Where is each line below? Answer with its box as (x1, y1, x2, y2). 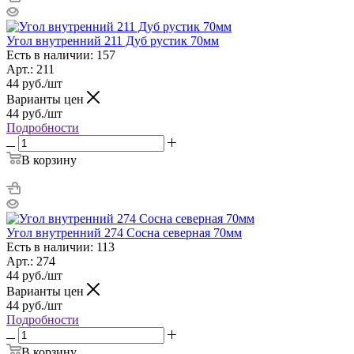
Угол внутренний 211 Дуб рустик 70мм (6, 33, 219, 47)
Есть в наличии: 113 (6, 239, 115, 254)
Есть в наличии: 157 (6, 47, 115, 62)
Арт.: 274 (6, 254, 55, 268)
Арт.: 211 (6, 62, 55, 76)
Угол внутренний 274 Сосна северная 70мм (6, 225, 242, 239)
